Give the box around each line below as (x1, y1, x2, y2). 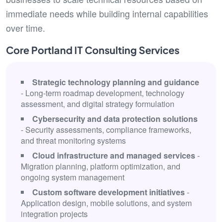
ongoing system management (21, 171, 124, 183)
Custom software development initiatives (32, 186, 185, 198)
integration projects (21, 208, 88, 220)
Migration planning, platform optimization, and (21, 161, 180, 172)
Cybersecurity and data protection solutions (32, 113, 198, 124)
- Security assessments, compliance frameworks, (21, 124, 191, 135)
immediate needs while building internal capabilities (6, 7, 208, 20)
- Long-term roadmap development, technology (21, 87, 184, 99)
